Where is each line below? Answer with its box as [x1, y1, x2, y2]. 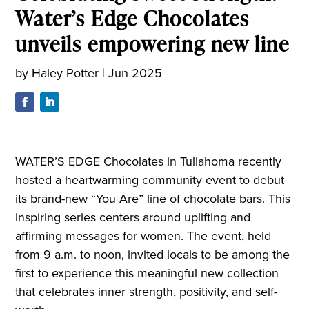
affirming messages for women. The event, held [15, 227, 272, 245]
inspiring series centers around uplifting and [15, 208, 251, 226]
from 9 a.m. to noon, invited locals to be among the [15, 246, 290, 263]
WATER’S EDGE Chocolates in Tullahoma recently [15, 152, 282, 170]
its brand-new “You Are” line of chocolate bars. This [15, 190, 291, 208]
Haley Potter [32, 63, 99, 81]
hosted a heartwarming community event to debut [15, 171, 285, 189]
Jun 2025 [108, 63, 163, 81]
